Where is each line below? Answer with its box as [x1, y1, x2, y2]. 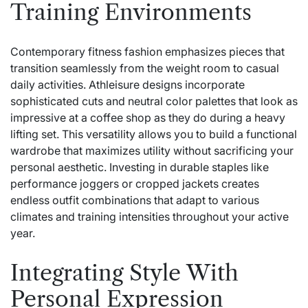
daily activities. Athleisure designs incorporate [10, 78, 245, 92]
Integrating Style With [10, 258, 239, 286]
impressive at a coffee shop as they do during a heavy [10, 111, 285, 125]
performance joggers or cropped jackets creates [10, 177, 259, 191]
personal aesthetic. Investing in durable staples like [10, 160, 269, 175]
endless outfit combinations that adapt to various [10, 193, 259, 208]
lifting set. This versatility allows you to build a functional [10, 127, 297, 142]
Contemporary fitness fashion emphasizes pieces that [10, 45, 285, 59]
